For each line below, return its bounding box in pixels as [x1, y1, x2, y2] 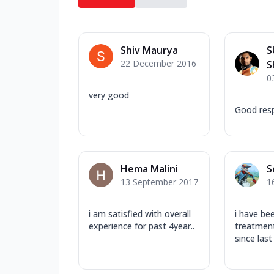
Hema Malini [120, 162, 178, 176]
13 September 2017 [120, 176, 198, 188]
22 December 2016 [120, 57, 196, 69]
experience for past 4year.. [89, 220, 194, 232]
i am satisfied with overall [89, 208, 191, 220]
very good [89, 89, 129, 101]
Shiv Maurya [120, 43, 178, 57]
